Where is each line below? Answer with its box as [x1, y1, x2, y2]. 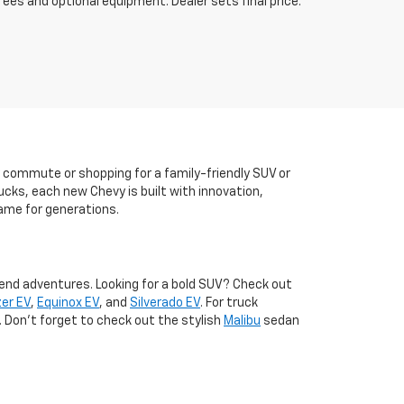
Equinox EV [37, 297, 99, 309]
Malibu [224, 315, 261, 327]
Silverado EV [130, 297, 200, 309]
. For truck [200, 297, 258, 309]
